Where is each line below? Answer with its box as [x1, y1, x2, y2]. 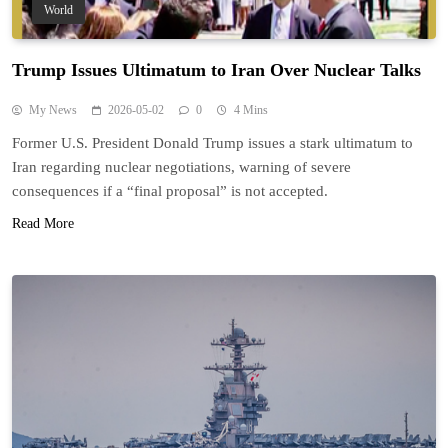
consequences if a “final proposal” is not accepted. [12, 183, 328, 200]
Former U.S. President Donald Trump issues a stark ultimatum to [12, 135, 413, 152]
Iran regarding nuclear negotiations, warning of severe [12, 159, 351, 176]
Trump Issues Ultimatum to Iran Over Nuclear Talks [12, 60, 421, 81]
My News [29, 103, 77, 118]
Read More [12, 216, 74, 232]
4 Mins [234, 103, 268, 118]
